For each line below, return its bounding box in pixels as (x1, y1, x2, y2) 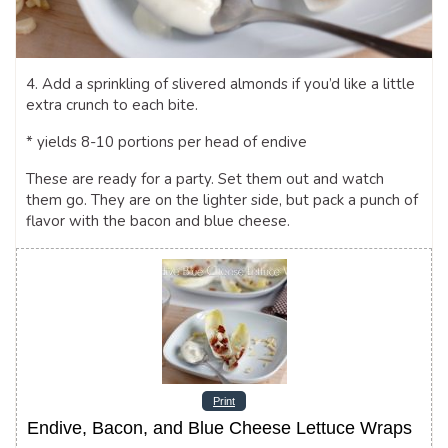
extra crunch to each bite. (26, 94, 198, 115)
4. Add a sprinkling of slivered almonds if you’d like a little (26, 73, 415, 94)
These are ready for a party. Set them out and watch (26, 168, 384, 189)
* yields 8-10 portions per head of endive (26, 131, 307, 152)
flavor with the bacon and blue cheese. (26, 210, 290, 231)
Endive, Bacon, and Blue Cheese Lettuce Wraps (27, 417, 412, 438)
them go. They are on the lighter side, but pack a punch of (26, 189, 418, 210)
